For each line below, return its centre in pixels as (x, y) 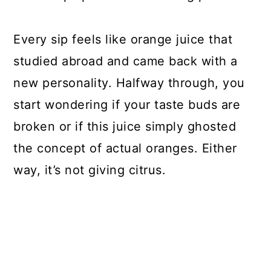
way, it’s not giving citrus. (90, 170)
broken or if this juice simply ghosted (125, 127)
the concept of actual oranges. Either (125, 149)
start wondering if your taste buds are (127, 105)
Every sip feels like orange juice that (123, 40)
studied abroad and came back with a (126, 61)
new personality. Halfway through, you (129, 83)
